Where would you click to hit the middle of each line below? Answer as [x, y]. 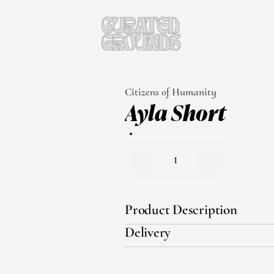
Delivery [148, 232]
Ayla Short [175, 111]
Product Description [181, 210]
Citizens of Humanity [171, 92]
